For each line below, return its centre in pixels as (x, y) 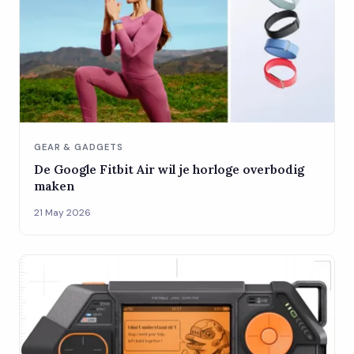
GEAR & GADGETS (79, 147)
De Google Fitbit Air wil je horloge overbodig (169, 169)
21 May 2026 (62, 212)
